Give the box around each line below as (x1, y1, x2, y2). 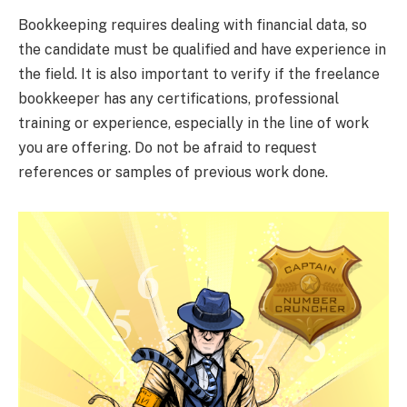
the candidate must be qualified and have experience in (18, 41, 386, 59)
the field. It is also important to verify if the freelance (18, 65, 380, 84)
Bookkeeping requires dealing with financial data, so (18, 16, 367, 35)
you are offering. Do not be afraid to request (18, 139, 317, 157)
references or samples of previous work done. (18, 164, 328, 182)
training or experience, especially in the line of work (18, 114, 369, 133)
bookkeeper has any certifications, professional (18, 90, 339, 108)
